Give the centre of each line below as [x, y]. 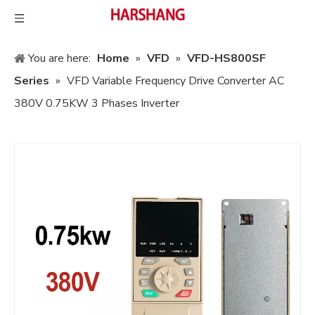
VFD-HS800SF [226, 58]
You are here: [59, 58]
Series [32, 81]
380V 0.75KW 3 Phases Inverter [97, 103]
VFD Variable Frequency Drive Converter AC [175, 81]
